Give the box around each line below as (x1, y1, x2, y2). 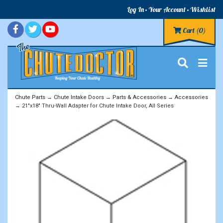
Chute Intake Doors (54, 94, 104, 101)
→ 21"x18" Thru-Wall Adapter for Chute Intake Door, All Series (15, 102, 174, 109)
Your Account (148, 5, 186, 14)
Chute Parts (15, 94, 45, 101)
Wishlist (190, 5, 216, 14)
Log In (127, 5, 144, 14)
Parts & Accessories (112, 94, 166, 101)
